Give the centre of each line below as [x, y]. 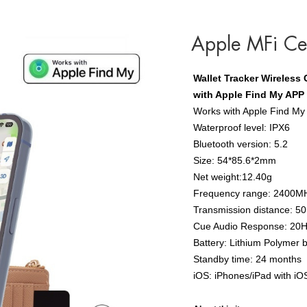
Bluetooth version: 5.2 [241, 144]
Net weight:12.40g [233, 176]
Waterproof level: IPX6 [242, 127]
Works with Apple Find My [249, 111]
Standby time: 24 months [247, 259]
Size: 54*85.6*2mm [235, 160]
